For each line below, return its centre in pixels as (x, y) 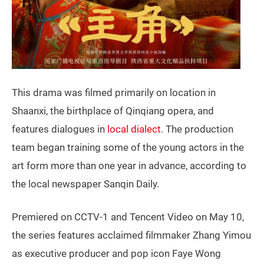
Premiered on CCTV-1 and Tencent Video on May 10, (128, 217)
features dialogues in (60, 129)
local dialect (134, 129)
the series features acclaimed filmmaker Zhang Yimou (131, 235)
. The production (197, 129)
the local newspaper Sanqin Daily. (85, 184)
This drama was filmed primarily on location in (114, 92)
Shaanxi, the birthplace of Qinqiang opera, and (113, 110)
